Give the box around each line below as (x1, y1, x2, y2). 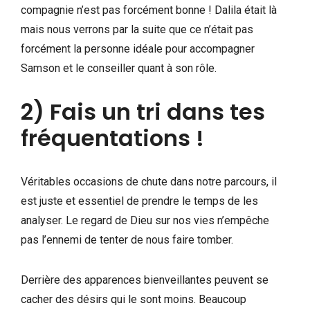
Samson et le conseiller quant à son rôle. (21, 61, 217, 75)
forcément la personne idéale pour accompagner (21, 42, 255, 55)
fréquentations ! (21, 122, 204, 154)
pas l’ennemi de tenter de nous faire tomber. (21, 232, 233, 246)
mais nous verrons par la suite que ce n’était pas (21, 22, 253, 36)
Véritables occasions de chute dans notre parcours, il (21, 174, 277, 188)
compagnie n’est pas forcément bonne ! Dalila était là (21, 3, 277, 17)
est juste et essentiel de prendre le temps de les (21, 194, 258, 208)
